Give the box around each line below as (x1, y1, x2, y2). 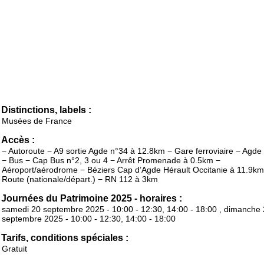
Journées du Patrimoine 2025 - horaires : (1, 193, 182, 204)
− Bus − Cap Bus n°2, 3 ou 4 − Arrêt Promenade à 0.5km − (2, 156, 220, 166)
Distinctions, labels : (1, 105, 91, 115)
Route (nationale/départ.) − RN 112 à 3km (2, 174, 158, 184)
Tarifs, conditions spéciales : (1, 233, 128, 243)
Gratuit (2, 244, 27, 254)
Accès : (1, 135, 35, 146)
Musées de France (2, 116, 72, 126)
